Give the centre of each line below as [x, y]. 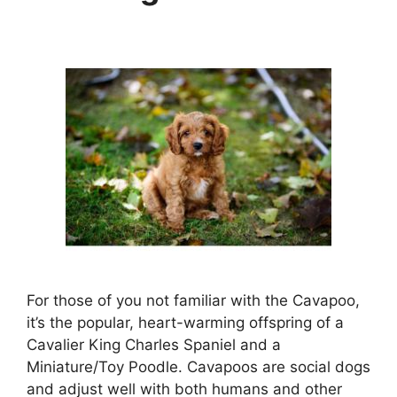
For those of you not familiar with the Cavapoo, [193, 300]
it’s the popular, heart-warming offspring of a [185, 322]
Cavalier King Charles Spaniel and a [154, 344]
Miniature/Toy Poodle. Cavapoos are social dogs [198, 366]
